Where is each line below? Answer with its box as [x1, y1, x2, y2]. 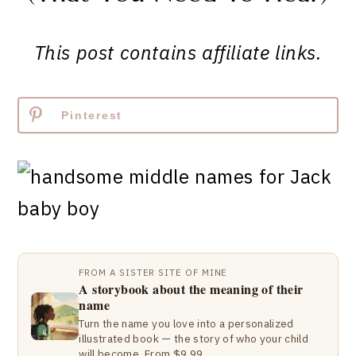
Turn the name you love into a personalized [79, 316, 294, 331]
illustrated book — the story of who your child [79, 331, 309, 346]
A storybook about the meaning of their [79, 280, 304, 298]
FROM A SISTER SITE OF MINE [79, 266, 228, 278]
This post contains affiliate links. [33, 40, 323, 65]
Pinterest [61, 109, 123, 122]
